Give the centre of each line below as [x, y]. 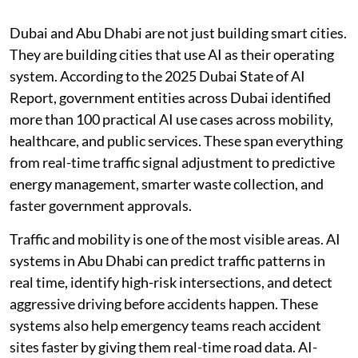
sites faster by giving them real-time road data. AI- [163, 346]
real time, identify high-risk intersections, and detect [171, 282]
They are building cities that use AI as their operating [172, 54]
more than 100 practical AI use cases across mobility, [171, 119]
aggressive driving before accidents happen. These [164, 303]
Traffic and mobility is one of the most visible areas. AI [175, 239]
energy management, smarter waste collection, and [167, 183]
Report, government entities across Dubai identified [170, 97]
